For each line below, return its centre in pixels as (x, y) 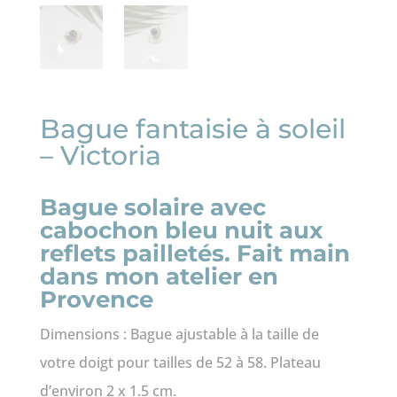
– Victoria (100, 156)
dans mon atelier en (159, 277)
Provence (96, 300)
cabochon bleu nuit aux (181, 231)
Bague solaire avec (152, 208)
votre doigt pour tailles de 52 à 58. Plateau (180, 363)
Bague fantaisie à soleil (192, 129)
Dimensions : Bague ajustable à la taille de (179, 335)
